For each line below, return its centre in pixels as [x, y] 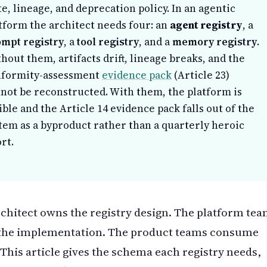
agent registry [206, 25]
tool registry [108, 42]
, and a [156, 42]
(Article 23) [201, 75]
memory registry [215, 42]
